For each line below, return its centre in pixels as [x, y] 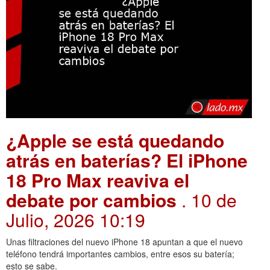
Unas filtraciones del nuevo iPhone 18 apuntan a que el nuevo [124, 241]
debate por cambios [94, 199]
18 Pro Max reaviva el [98, 180]
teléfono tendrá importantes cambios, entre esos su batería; [120, 253]
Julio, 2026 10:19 [76, 219]
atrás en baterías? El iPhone [127, 160]
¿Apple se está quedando [115, 140]
